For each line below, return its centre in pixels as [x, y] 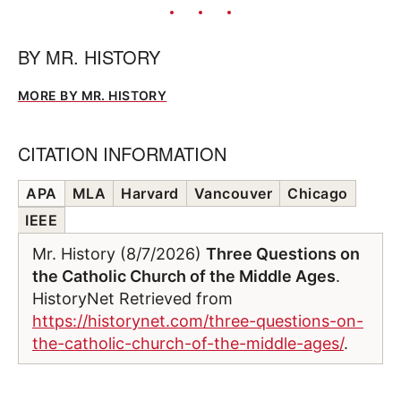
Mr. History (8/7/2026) [119, 253]
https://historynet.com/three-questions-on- [198, 320]
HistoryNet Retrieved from [132, 298]
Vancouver [233, 193]
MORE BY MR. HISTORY [93, 95]
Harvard [150, 193]
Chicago [318, 193]
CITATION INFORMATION [122, 153]
